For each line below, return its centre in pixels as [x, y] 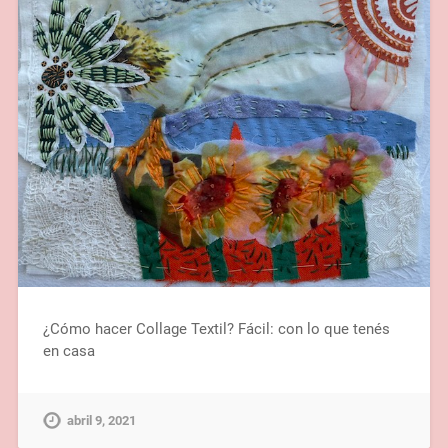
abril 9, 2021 [101, 420]
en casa [68, 350]
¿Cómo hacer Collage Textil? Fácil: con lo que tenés [216, 328]
